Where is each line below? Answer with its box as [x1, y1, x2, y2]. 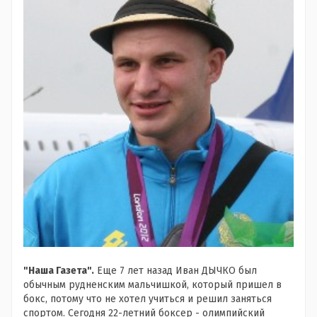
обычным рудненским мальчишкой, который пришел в [23, 279, 282, 291]
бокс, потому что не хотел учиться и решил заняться [23, 293, 272, 305]
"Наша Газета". [23, 265, 94, 277]
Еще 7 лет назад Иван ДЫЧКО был [94, 265, 257, 277]
